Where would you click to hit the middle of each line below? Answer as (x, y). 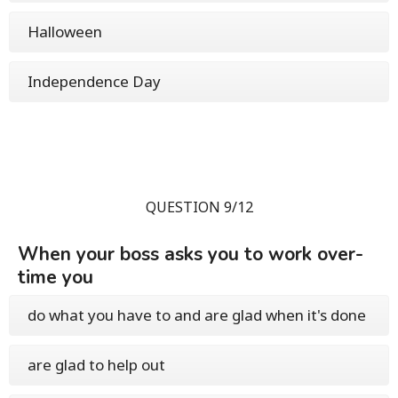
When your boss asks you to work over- (191, 255)
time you (56, 278)
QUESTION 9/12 (199, 207)
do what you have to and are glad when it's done (197, 315)
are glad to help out (96, 365)
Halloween (65, 32)
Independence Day (94, 82)
